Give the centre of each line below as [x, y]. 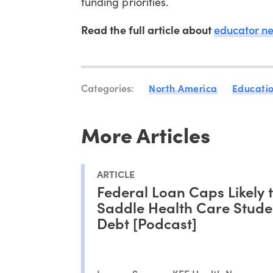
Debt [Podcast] [147, 223]
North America [183, 87]
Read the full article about [148, 29]
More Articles [146, 134]
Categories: [108, 87]
